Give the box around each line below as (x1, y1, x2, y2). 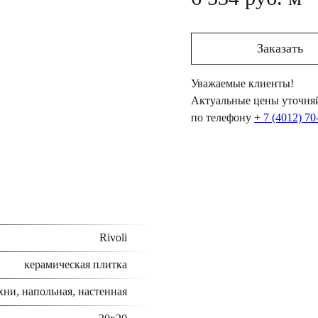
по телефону (191, 111, 254, 124)
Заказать (256, 41, 303, 55)
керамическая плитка (24, 258, 127, 270)
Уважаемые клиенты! (191, 77, 294, 89)
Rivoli (99, 231, 127, 243)
